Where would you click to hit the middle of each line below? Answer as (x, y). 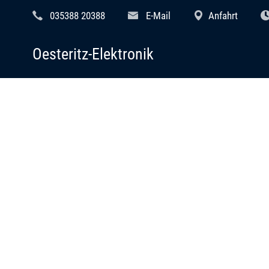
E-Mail (158, 15)
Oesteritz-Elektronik (93, 54)
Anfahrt (223, 15)
